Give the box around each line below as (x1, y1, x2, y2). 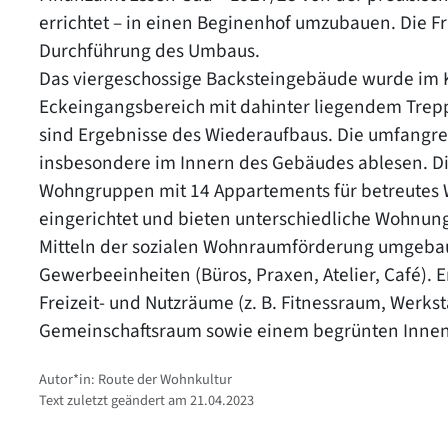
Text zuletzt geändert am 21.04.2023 (39, 389, 254, 411)
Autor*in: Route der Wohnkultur (39, 368, 232, 390)
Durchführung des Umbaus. (39, 36, 260, 65)
